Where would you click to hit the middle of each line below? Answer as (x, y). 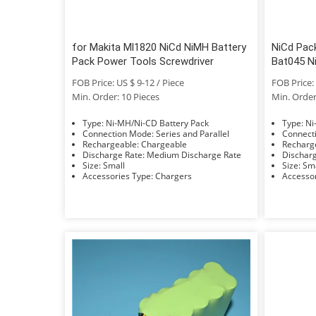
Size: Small (114, 165)
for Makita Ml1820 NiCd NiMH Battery (159, 47)
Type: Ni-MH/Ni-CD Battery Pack (157, 123)
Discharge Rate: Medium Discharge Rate (194, 154)
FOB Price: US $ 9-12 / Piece (128, 82)
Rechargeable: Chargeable (164, 144)
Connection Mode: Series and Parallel (193, 133)
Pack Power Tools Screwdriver (143, 61)
